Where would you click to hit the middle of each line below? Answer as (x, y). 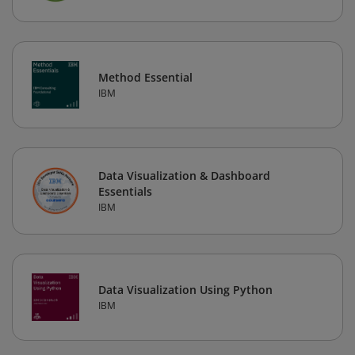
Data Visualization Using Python (185, 290)
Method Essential (145, 78)
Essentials (125, 192)
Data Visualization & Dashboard (184, 176)
